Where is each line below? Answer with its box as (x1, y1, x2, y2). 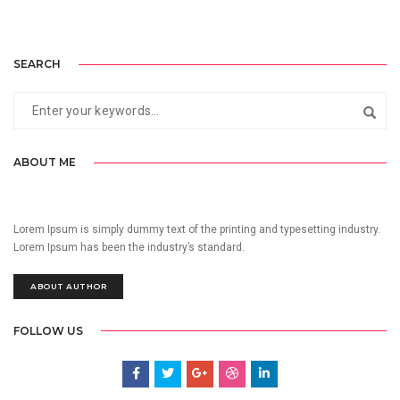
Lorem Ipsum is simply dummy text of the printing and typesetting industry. (13, 222, 380, 236)
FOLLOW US (13, 323, 83, 337)
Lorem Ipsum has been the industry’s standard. (13, 240, 245, 254)
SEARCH (13, 57, 61, 71)
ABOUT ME (13, 154, 76, 169)
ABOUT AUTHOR (30, 280, 106, 291)
